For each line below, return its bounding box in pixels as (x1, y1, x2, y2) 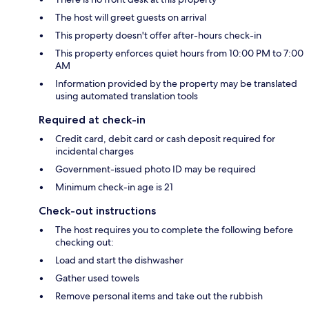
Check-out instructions (39, 204, 156, 218)
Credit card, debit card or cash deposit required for (55, 132, 275, 146)
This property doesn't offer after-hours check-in (55, 29, 261, 42)
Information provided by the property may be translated (55, 77, 297, 90)
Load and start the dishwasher (55, 254, 183, 267)
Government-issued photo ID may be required (55, 163, 256, 176)
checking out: (55, 236, 114, 249)
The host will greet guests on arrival (55, 11, 206, 24)
